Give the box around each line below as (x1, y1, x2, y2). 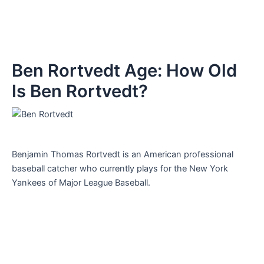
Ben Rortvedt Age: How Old (12, 60, 237, 81)
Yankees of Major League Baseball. (12, 177, 150, 188)
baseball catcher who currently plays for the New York (12, 163, 228, 174)
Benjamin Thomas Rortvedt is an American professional (12, 148, 233, 160)
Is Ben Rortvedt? (12, 80, 148, 101)
